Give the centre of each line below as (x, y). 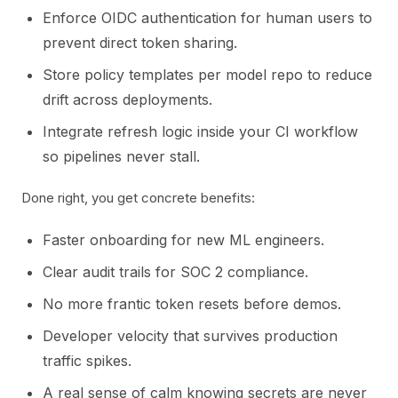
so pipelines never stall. (121, 156)
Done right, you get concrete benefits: (138, 198)
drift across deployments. (127, 99)
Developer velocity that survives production (190, 336)
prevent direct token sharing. (140, 43)
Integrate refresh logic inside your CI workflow (200, 131)
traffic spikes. (87, 361)
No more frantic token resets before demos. (192, 304)
